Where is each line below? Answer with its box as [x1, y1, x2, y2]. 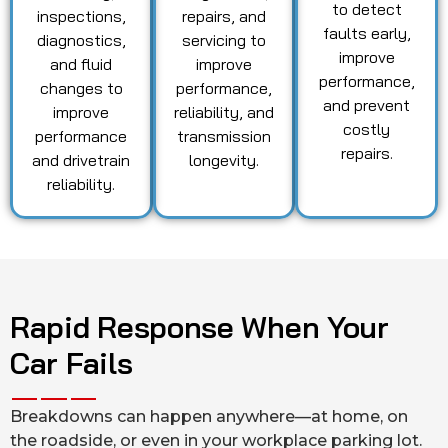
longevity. [189, 150, 259, 171]
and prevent [323, 95, 411, 115]
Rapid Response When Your [10, 308, 389, 347]
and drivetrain [32, 150, 131, 171]
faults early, [322, 23, 411, 43]
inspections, [36, 6, 126, 27]
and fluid [50, 54, 113, 75]
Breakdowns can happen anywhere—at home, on [10, 407, 408, 427]
